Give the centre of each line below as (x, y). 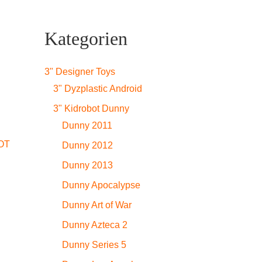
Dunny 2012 (87, 145)
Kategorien (86, 39)
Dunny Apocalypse (101, 185)
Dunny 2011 (87, 125)
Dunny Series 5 (94, 245)
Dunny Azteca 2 (95, 225)
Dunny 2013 (87, 165)
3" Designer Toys (80, 72)
